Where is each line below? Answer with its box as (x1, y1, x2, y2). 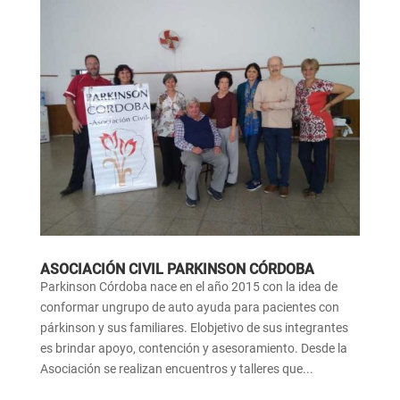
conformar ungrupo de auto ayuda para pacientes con (39, 300, 339, 315)
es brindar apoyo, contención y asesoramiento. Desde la (39, 341, 347, 356)
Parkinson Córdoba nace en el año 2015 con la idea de (39, 279, 337, 295)
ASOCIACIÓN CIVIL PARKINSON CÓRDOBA (39, 261, 314, 279)
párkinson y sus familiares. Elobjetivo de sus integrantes (39, 321, 348, 336)
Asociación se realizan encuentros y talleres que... (39, 362, 313, 377)
